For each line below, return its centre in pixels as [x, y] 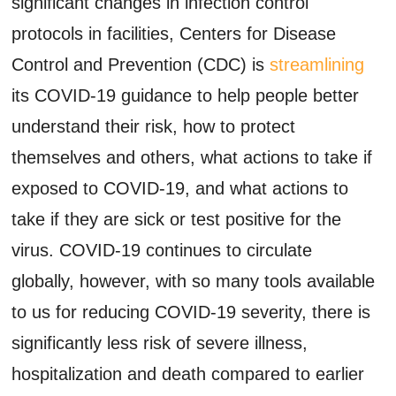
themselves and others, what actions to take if [192, 157]
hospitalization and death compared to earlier [188, 373]
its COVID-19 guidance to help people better [186, 95]
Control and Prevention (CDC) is [141, 64]
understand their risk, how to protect [154, 126]
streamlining [317, 64]
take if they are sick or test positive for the [177, 219]
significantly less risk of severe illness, [160, 343]
